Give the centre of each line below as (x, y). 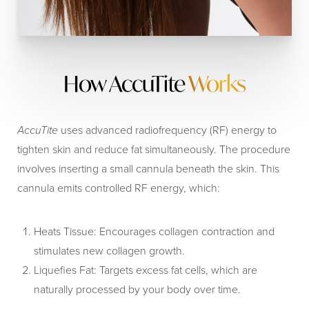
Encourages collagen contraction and (186, 231)
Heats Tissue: (65, 231)
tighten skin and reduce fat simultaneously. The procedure (154, 149)
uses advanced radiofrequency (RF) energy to (167, 130)
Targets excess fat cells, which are (177, 270)
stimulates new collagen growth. (109, 251)
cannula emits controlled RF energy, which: (119, 188)
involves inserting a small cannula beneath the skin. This (148, 169)
